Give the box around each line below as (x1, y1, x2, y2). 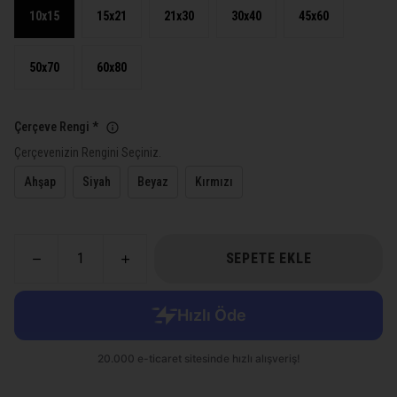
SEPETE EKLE (225, 250, 312, 267)
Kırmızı (195, 175, 233, 189)
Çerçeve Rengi (14, 120, 90, 134)
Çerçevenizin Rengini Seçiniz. (14, 145, 161, 160)
